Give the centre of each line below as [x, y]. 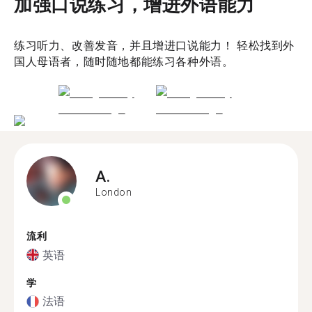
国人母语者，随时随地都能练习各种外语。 [124, 61]
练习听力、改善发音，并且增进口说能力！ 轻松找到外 [154, 45]
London [114, 192]
